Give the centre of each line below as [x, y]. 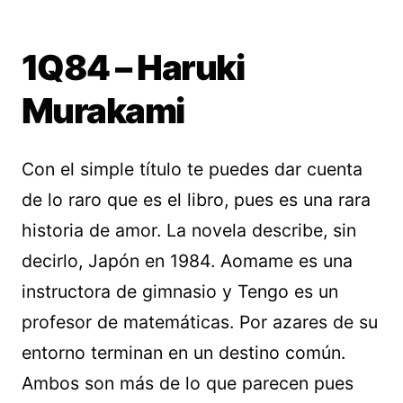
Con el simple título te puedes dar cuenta [192, 170]
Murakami [103, 111]
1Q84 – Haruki [133, 68]
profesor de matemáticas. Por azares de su [200, 322]
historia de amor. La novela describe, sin [189, 231]
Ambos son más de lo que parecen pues [188, 384]
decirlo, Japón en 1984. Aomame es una [187, 261]
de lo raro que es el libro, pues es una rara [196, 200]
